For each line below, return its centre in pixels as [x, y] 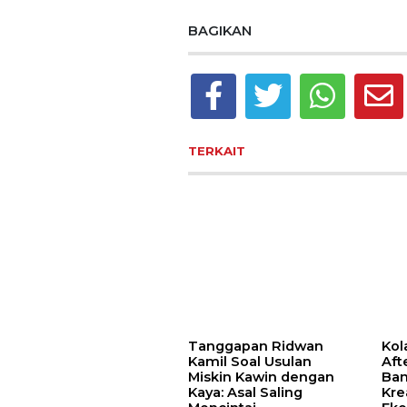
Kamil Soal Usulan [250, 362]
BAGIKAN [220, 31]
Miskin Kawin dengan [261, 377]
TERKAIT [217, 151]
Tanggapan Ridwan [256, 347]
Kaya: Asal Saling [245, 393]
